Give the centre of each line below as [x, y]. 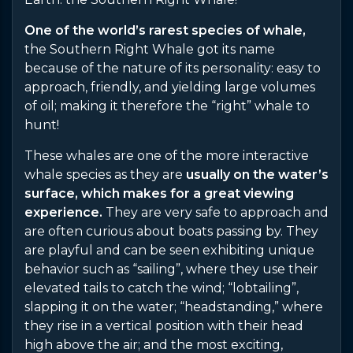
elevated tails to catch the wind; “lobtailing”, [162, 288]
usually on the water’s [257, 175]
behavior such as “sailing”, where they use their [171, 269]
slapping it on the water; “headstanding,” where [174, 307]
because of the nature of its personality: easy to [173, 69]
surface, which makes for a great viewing [159, 194]
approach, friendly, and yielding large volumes [170, 87]
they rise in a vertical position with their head [164, 326]
